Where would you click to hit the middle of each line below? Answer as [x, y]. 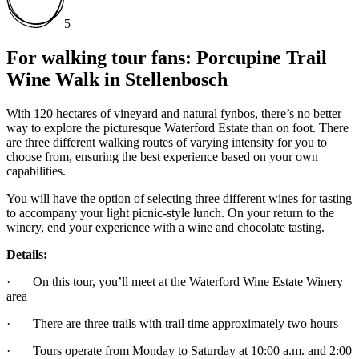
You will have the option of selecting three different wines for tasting [179, 198]
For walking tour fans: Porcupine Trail [167, 57]
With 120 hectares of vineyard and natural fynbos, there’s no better [174, 113]
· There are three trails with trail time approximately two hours [172, 323]
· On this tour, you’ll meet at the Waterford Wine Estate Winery [175, 281]
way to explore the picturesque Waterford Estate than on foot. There [177, 127]
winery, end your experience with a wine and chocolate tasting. [165, 227]
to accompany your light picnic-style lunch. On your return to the [170, 212]
